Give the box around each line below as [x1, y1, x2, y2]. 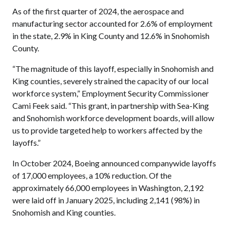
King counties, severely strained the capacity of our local [12, 76, 208, 86]
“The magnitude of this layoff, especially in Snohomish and [12, 64, 214, 74]
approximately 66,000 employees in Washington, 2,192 [12, 183, 204, 193]
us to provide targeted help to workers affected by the [12, 125, 202, 136]
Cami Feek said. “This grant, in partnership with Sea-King [12, 101, 209, 111]
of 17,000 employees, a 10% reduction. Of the [12, 170, 171, 181]
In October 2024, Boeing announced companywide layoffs [12, 158, 216, 168]
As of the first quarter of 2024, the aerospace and [12, 6, 184, 16]
